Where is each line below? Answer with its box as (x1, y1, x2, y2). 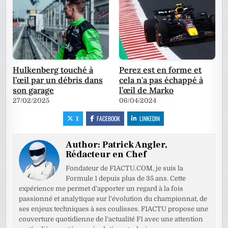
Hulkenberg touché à (13, 65, 94, 75)
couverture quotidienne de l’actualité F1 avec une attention (19, 215, 204, 223)
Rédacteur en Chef (66, 149, 147, 160)
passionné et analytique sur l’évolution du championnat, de (19, 195, 208, 203)
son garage (13, 85, 54, 95)
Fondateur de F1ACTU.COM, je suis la (66, 164, 184, 172)
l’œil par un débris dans (13, 75, 103, 85)
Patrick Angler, (102, 139, 168, 151)
